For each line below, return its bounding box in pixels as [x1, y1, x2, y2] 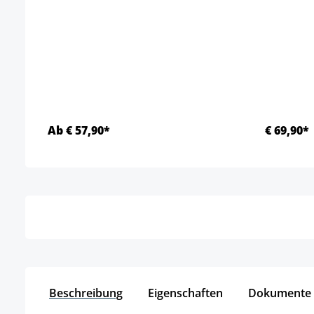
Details [125, 170, 167, 188]
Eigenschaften [148, 285, 223, 301]
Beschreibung [49, 285, 123, 301]
